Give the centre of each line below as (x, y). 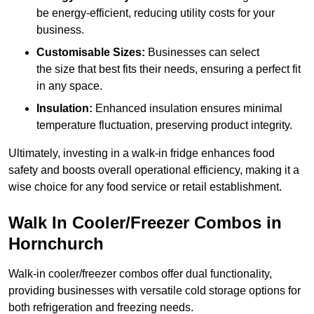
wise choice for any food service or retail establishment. (145, 187)
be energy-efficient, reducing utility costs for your (156, 13)
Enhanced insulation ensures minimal (187, 109)
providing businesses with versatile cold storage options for (155, 291)
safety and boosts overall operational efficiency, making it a (154, 170)
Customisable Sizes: (91, 53)
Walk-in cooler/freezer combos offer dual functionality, (140, 274)
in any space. (69, 86)
